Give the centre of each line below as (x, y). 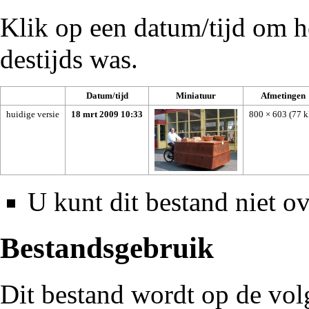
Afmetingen (283, 95)
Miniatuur (196, 95)
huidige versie (33, 114)
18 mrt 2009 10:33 (107, 114)
